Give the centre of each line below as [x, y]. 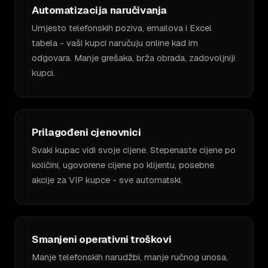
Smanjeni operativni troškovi [102, 239]
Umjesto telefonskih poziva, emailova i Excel [122, 28]
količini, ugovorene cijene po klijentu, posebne [123, 165]
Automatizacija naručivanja [99, 10]
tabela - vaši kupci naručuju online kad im [115, 42]
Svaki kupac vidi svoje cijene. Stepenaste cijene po [134, 150]
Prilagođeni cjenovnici [86, 132]
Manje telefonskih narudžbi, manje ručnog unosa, [130, 257]
